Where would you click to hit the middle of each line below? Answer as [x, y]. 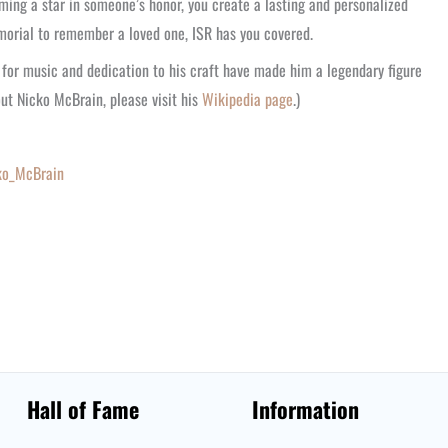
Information [306, 409]
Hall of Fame [82, 409]
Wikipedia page [245, 99]
